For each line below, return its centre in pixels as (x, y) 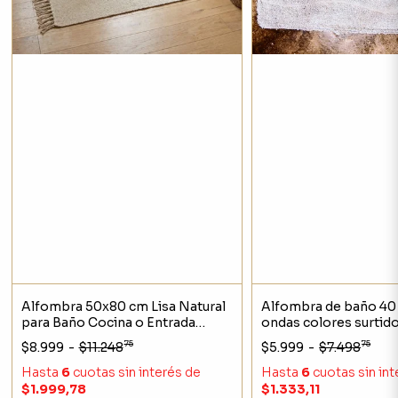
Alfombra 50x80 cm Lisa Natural (123, 307)
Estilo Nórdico (67, 339)
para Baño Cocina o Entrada (108, 323)
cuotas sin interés (127, 373)
